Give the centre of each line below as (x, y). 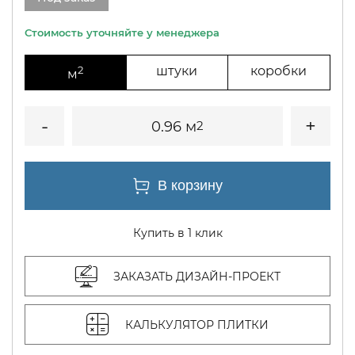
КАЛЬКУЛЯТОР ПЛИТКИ (197, 324)
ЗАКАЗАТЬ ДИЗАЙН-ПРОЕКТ (197, 276)
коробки (279, 71)
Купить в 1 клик (177, 233)
